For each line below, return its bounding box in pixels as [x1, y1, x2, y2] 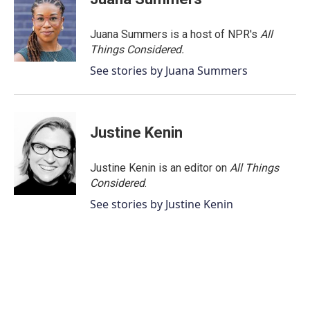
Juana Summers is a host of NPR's [90, 28, 260, 41]
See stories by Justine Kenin [90, 197, 233, 212]
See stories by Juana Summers [90, 63, 248, 78]
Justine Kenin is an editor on [90, 161, 230, 174]
